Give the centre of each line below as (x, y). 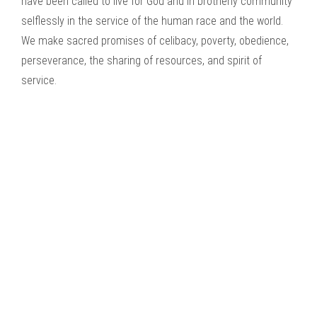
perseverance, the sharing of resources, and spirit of (142, 60)
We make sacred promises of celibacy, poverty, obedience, (155, 41)
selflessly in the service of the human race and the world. (152, 21)
